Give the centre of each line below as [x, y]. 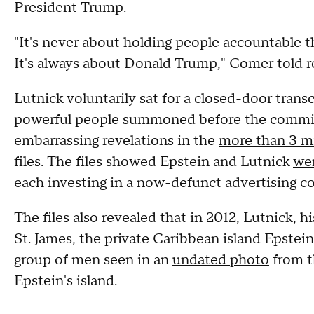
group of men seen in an [93, 260]
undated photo [221, 260]
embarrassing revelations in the [116, 141]
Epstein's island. [67, 281]
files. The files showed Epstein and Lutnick [153, 162]
